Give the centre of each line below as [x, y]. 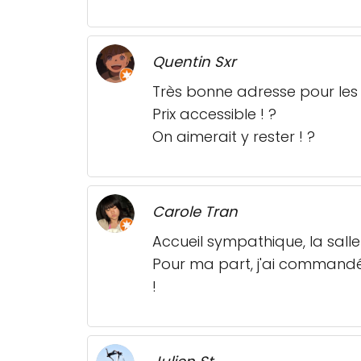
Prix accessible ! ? [214, 114]
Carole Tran [195, 212]
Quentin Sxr [194, 62]
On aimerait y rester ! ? [234, 137]
